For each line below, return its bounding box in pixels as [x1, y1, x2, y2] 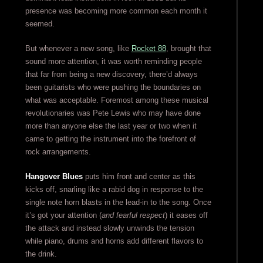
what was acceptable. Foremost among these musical [25, 96, 208, 104]
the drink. [25, 249, 57, 258]
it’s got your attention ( [25, 211, 102, 220]
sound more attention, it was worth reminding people [25, 57, 202, 66]
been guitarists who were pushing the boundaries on [25, 83, 201, 92]
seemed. [25, 19, 55, 28]
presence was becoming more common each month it [25, 6, 207, 15]
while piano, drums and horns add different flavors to [25, 237, 203, 245]
